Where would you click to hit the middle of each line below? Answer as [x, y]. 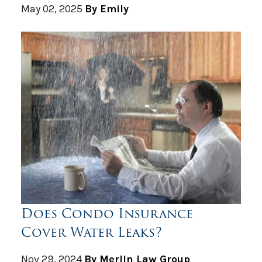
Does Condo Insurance [107, 214]
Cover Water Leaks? [92, 232]
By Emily [107, 8]
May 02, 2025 [52, 8]
